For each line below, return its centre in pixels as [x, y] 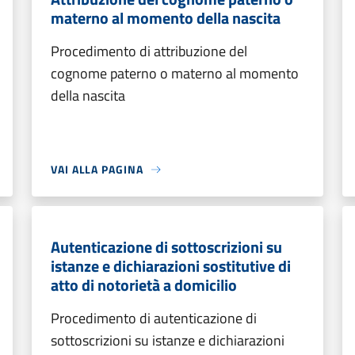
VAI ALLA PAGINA [97, 169]
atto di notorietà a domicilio [144, 285]
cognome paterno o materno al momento [175, 73]
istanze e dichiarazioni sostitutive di [171, 266]
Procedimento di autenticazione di [154, 318]
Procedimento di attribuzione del [149, 51]
